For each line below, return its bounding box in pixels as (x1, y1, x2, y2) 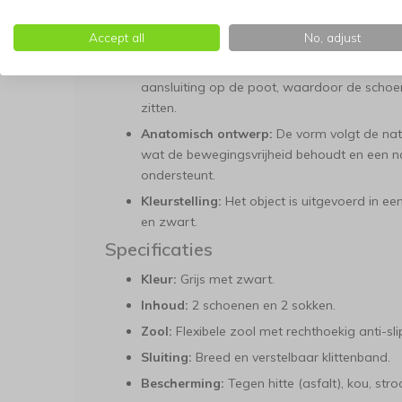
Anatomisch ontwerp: (141, 126, 273, 142)
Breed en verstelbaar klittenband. (192, 349, 390, 365)
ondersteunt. (141, 167, 215, 183)
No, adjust (303, 30, 361, 45)
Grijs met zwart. (177, 271, 275, 287)
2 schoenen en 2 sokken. (188, 297, 336, 313)
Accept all (89, 30, 144, 45)
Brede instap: (141, 12, 223, 28)
